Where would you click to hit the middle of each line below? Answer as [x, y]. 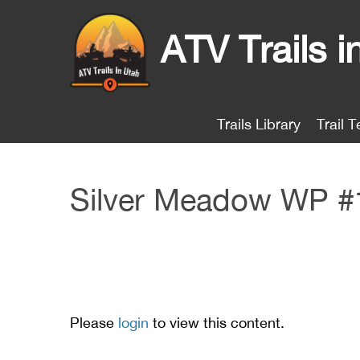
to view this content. [217, 322]
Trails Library [259, 124]
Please [94, 322]
